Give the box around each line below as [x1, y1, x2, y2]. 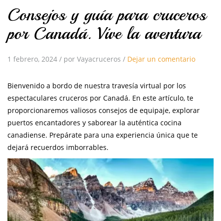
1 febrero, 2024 [7, 54, 57, 64]
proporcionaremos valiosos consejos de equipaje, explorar [7, 106, 200, 115]
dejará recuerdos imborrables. [7, 143, 109, 152]
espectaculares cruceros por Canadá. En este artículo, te [7, 93, 193, 103]
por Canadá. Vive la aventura [7, 23, 201, 45]
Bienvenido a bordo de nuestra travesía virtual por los [7, 81, 186, 91]
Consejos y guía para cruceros [7, 4, 206, 26]
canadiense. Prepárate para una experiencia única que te [7, 130, 198, 140]
